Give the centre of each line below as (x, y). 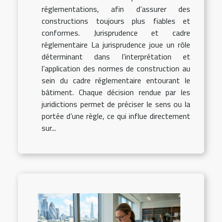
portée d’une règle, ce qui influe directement (116, 116)
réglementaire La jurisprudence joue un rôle (116, 44)
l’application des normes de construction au (116, 68)
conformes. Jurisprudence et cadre (116, 32)
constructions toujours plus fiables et (116, 21)
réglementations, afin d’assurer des (116, 9)
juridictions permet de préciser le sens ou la (116, 104)
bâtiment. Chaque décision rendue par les (116, 92)
